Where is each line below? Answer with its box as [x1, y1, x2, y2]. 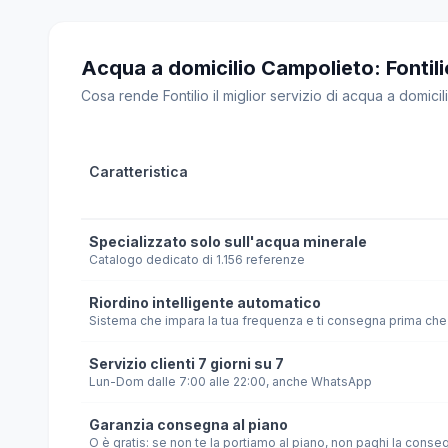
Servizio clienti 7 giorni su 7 [89, 355, 284, 372]
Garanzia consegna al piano [89, 416, 288, 433]
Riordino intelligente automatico [89, 294, 321, 311]
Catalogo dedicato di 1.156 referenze [89, 252, 305, 267]
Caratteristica [89, 163, 188, 180]
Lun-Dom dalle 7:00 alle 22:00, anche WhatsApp [89, 374, 372, 389]
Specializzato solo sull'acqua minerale [89, 233, 367, 250]
